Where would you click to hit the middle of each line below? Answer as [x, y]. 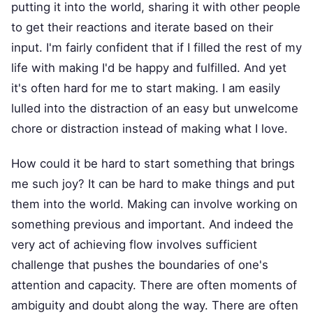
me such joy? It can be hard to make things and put [153, 184]
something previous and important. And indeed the [152, 225]
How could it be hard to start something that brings [153, 164]
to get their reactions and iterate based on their [142, 28]
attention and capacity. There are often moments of [154, 285]
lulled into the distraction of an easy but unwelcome [155, 109]
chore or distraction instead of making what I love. [150, 129]
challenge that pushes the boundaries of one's [140, 265]
